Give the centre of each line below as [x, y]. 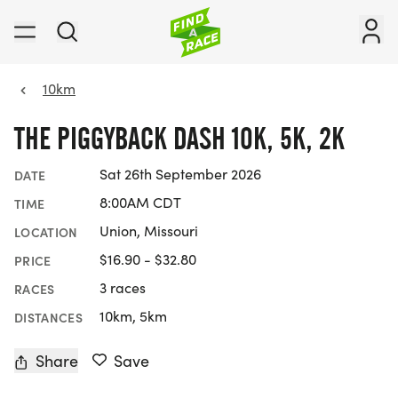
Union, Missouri [149, 231]
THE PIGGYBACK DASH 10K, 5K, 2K [179, 139]
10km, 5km [133, 316]
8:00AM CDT [140, 203]
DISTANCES [49, 318]
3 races [123, 288]
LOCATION [46, 232]
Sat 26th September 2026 [180, 174]
